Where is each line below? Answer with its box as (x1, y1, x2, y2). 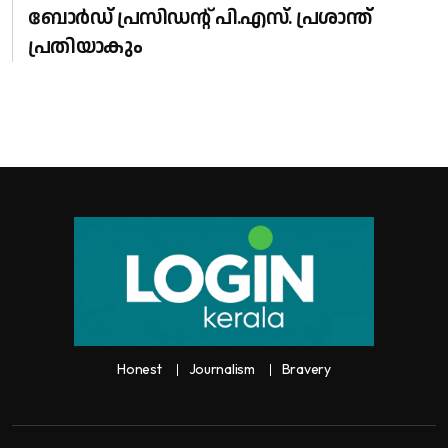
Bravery (281, 360, 331, 379)
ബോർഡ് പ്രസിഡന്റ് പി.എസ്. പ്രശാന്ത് (28, 4, 372, 33)
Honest (117, 360, 162, 379)
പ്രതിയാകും (28, 33, 143, 62)
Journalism (188, 360, 255, 379)
